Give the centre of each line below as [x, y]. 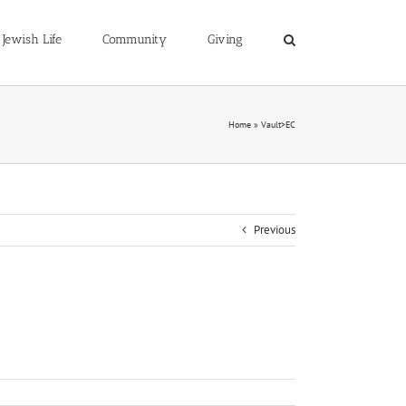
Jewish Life [32, 39]
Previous [275, 230]
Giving [225, 39]
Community [135, 39]
